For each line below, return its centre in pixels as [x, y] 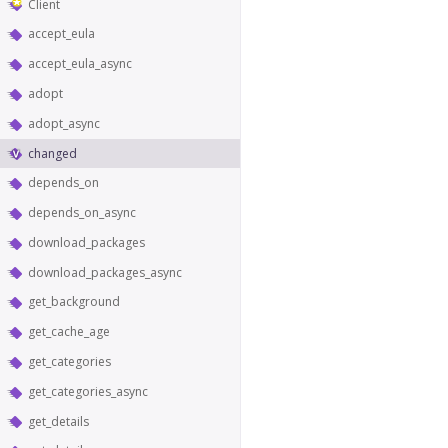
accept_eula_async [80, 64]
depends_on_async [82, 213]
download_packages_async [105, 272]
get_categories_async [88, 391]
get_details [58, 421]
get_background [74, 302]
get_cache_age [69, 332]
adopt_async [64, 123]
